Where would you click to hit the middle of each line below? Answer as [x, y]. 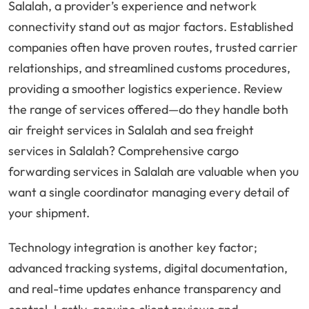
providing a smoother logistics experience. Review [146, 89]
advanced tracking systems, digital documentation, [148, 268]
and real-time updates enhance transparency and [144, 289]
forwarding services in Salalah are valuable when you [153, 172]
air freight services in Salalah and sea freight [131, 130]
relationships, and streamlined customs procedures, [149, 68]
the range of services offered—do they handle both [148, 110]
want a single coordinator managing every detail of [149, 192]
